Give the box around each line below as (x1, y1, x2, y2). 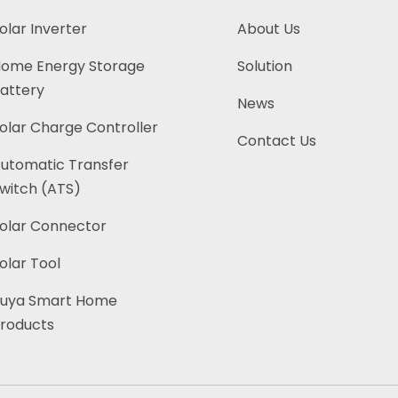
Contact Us (236, 131, 316, 152)
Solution (236, 56, 292, 77)
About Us (236, 19, 300, 40)
